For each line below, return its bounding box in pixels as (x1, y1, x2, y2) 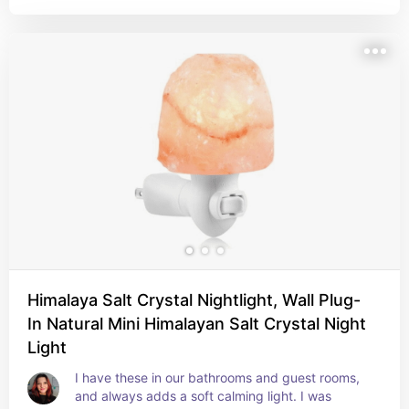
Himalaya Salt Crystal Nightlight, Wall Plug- (27, 290, 361, 309)
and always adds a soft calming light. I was (75, 388, 331, 404)
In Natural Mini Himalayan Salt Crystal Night (27, 314, 366, 333)
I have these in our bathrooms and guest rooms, (75, 370, 360, 385)
